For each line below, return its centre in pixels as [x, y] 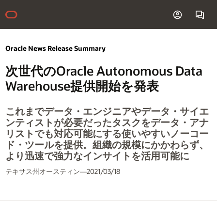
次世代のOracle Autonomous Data [104, 71]
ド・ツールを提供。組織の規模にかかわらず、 [107, 145]
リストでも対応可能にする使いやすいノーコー [107, 133]
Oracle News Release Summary [55, 48]
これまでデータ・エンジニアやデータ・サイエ [107, 111]
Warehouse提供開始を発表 [82, 86]
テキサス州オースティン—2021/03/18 [62, 171]
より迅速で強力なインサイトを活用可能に [97, 156]
